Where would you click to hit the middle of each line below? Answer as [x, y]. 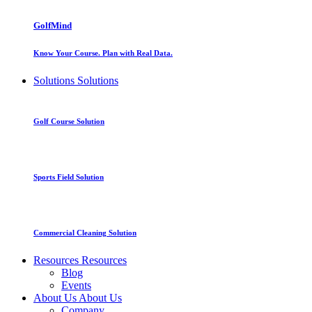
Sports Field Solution [69, 177]
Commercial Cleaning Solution [85, 233]
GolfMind [53, 26]
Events [76, 286]
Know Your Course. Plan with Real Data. [103, 53]
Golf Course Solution [69, 122]
